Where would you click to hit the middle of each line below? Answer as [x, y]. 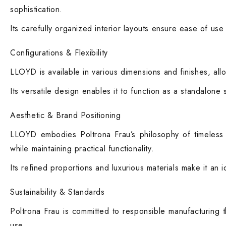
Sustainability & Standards [58, 192]
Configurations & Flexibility [59, 53]
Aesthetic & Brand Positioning [66, 115]
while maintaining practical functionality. [82, 149]
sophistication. [36, 9]
